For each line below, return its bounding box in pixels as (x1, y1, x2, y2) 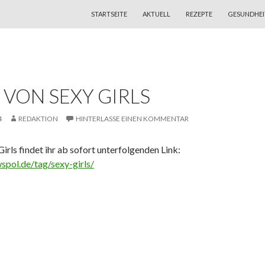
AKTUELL (143, 10, 170, 18)
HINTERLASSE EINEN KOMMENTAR (76, 114, 189, 123)
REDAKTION (18, 114, 58, 123)
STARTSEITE (91, 10, 127, 18)
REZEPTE (186, 10, 212, 18)
